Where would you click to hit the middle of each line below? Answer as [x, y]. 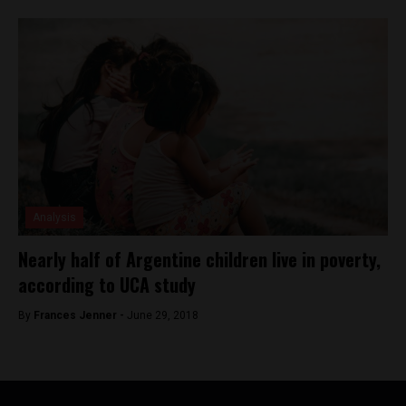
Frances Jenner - [80, 315]
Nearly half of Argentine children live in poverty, [199, 259]
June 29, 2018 [163, 315]
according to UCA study [107, 285]
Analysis [54, 217]
